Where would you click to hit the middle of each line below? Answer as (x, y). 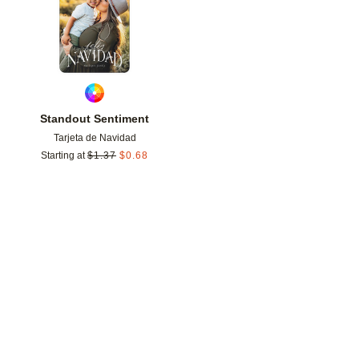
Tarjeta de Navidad (95, 138)
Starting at (63, 156)
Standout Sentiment (95, 119)
